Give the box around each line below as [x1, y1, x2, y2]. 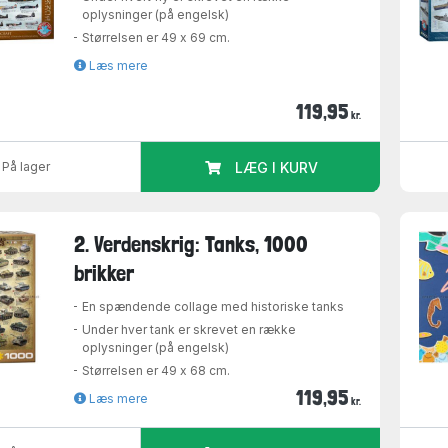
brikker [74, 260, 135, 287]
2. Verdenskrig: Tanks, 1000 [74, 231, 309, 258]
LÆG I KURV [234, 158, 318, 176]
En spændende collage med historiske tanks [82, 299, 345, 315]
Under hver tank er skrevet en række [82, 322, 297, 338]
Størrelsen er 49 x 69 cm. [82, 29, 231, 45]
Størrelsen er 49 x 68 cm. [82, 363, 231, 379]
